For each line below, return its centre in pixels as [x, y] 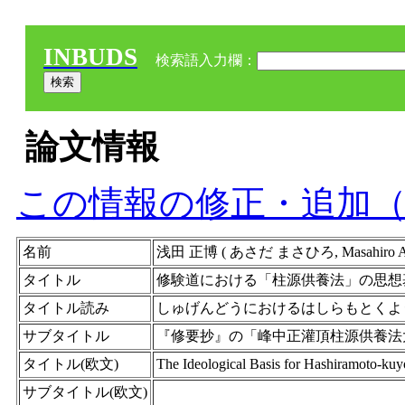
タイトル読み [66, 308]
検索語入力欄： [204, 60]
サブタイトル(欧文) [85, 392]
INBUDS [90, 57]
